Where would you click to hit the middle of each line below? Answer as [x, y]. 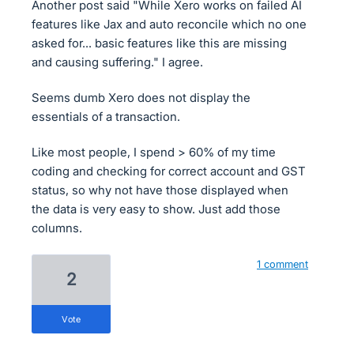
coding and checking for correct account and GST [169, 171]
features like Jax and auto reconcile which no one [169, 24]
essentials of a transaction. [106, 117]
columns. [57, 228]
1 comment [282, 264]
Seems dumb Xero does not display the [141, 98]
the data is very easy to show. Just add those [156, 209]
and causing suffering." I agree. [117, 62]
